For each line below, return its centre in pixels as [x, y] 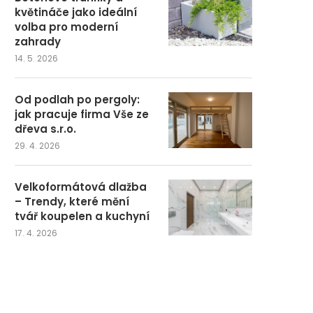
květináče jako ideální [76, 12]
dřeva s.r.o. [45, 129]
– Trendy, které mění [72, 201]
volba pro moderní [66, 27]
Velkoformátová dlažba [81, 187]
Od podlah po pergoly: [77, 99]
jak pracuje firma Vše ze [82, 114]
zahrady [38, 41]
